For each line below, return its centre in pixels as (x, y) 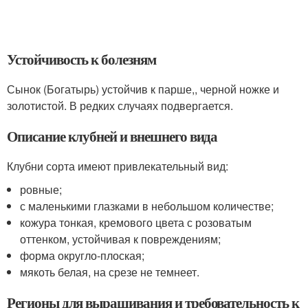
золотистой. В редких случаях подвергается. (120, 106)
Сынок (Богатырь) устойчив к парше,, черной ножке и (143, 89)
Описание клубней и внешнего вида (112, 136)
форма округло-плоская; (82, 256)
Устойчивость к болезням (81, 59)
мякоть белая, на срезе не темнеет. (110, 272)
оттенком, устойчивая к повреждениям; (121, 239)
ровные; (41, 190)
